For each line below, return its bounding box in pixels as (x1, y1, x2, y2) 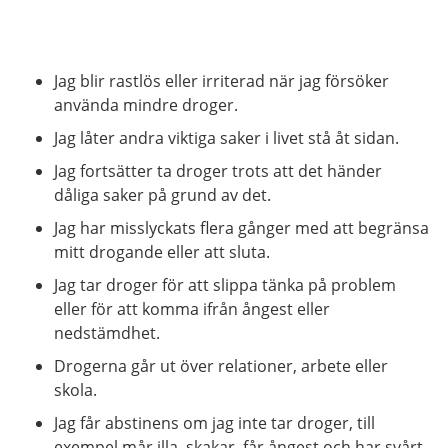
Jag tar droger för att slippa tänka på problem (54, 274, 396, 296)
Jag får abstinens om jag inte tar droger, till (54, 412, 375, 434)
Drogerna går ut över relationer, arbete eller (54, 355, 388, 377)
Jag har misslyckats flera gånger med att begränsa (54, 217, 429, 239)
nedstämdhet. (54, 322, 160, 344)
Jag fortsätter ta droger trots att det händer (54, 160, 382, 182)
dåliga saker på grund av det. (54, 184, 271, 206)
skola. (54, 379, 97, 401)
